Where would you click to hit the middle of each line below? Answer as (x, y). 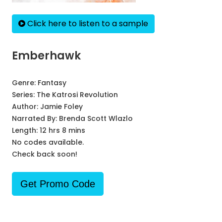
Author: (26, 107)
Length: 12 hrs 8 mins (49, 130)
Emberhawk (46, 56)
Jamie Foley (61, 107)
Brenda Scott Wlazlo (96, 118)
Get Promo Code (58, 184)
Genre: (25, 83)
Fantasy (52, 83)
